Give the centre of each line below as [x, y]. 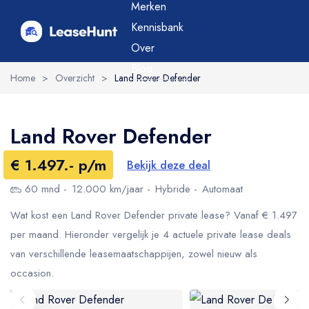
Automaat [222, 189]
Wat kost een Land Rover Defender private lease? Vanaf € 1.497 [154, 215]
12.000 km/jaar [108, 189]
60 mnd [42, 189]
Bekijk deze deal [169, 165]
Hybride [173, 189]
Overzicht [75, 78]
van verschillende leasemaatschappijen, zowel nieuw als [134, 254]
